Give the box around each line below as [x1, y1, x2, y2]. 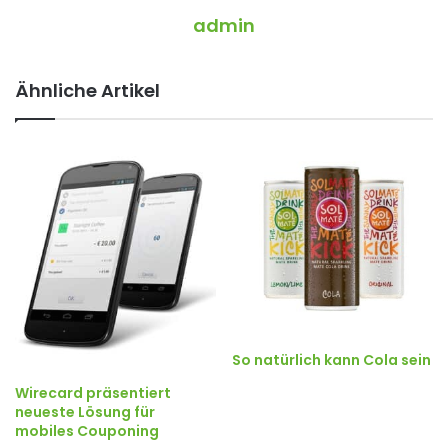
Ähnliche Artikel [15, 77, 160, 103]
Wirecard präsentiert [15, 382, 171, 403]
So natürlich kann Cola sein [232, 349, 431, 370]
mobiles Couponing [15, 420, 159, 441]
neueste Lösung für [15, 401, 155, 422]
